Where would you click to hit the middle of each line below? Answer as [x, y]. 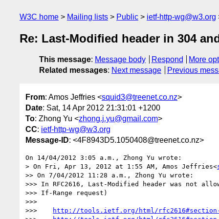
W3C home [39, 17]
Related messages [73, 70]
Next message [136, 70]
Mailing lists [88, 17]
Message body [120, 60]
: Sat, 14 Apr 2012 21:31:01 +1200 [101, 108]
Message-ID [47, 140]
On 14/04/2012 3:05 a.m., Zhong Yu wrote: [104, 157]
